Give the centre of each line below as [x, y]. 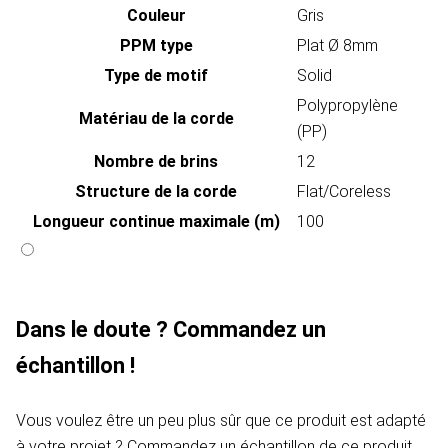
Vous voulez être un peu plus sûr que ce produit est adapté [221, 421]
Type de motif [156, 76]
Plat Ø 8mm [337, 46]
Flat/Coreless [344, 192]
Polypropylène [347, 106]
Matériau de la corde [156, 119]
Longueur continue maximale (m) [156, 222]
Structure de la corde [156, 192]
